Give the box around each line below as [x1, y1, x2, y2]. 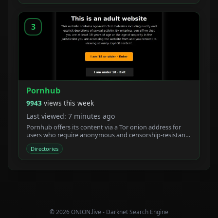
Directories [31, 145, 58, 153]
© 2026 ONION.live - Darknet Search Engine [50, 208, 168, 217]
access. [26, 138, 46, 147]
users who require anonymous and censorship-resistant [26, 130, 188, 140]
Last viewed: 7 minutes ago [26, 111, 115, 121]
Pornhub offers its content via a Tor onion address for [26, 123, 181, 132]
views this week [44, 98, 94, 108]
